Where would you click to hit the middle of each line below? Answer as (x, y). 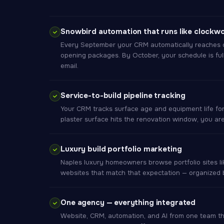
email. (70, 66)
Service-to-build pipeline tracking (123, 95)
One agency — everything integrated (128, 202)
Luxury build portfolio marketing (121, 149)
